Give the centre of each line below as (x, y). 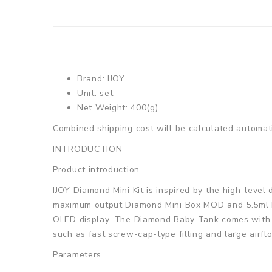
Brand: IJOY (101, 78)
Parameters (77, 254)
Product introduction (96, 169)
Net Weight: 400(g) (118, 107)
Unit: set (95, 93)
